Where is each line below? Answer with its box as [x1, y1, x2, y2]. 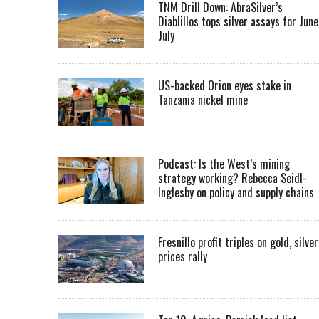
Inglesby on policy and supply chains [158, 184, 314, 202]
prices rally [158, 248, 207, 266]
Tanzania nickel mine [158, 91, 248, 109]
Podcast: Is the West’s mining [158, 155, 290, 173]
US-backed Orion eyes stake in [158, 77, 291, 95]
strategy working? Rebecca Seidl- [158, 169, 307, 187]
